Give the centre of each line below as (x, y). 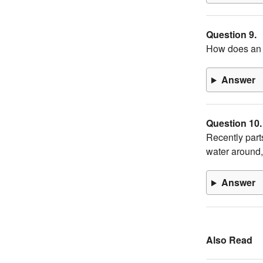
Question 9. (231, 35)
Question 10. (234, 123)
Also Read (229, 240)
